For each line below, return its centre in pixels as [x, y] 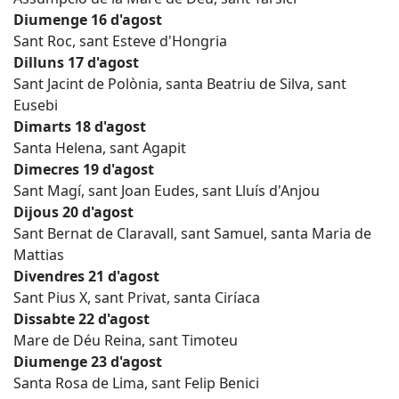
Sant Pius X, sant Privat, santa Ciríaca [137, 297]
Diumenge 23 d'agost [88, 362]
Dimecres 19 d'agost [84, 169]
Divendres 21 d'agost [86, 276]
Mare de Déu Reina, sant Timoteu [126, 340]
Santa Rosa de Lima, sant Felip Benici [136, 383]
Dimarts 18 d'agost [80, 126]
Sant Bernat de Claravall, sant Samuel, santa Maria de [192, 233]
